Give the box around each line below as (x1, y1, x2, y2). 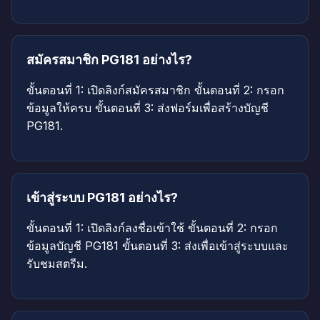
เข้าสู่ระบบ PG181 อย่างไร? (26, 190, 178, 206)
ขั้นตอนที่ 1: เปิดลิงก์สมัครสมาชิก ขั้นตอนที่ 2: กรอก (26, 83, 284, 98)
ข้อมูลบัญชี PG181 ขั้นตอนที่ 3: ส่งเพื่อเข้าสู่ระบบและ (26, 239, 289, 254)
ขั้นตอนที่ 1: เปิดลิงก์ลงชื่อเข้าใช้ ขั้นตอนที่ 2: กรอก (26, 221, 278, 236)
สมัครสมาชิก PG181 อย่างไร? (26, 52, 192, 68)
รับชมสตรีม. (26, 256, 87, 271)
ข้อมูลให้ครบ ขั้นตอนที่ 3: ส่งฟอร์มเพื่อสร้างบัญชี (26, 101, 269, 116)
